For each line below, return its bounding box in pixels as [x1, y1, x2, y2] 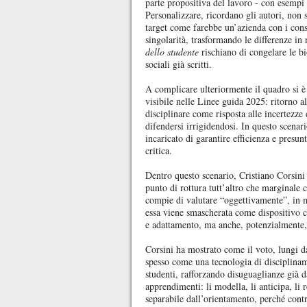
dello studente [145, 45, 199, 58]
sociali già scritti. [145, 58, 212, 71]
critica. [145, 144, 172, 157]
